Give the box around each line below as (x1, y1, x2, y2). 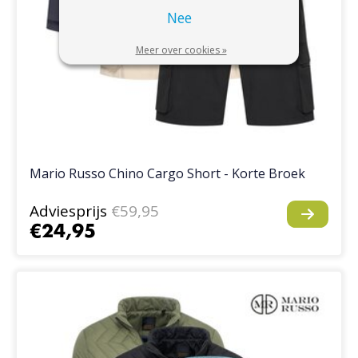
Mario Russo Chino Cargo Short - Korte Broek (30, 165, 306, 183)
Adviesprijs (30, 201, 108, 222)
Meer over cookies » (135, 42, 227, 57)
